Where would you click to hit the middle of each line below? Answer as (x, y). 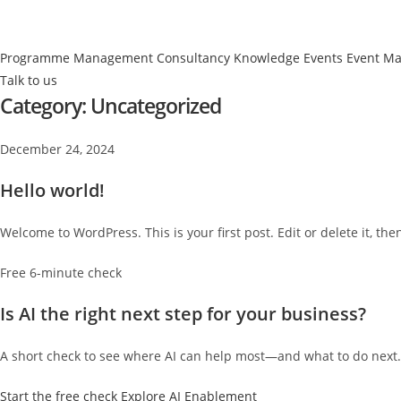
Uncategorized (156, 106)
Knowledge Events (288, 58)
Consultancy (193, 58)
